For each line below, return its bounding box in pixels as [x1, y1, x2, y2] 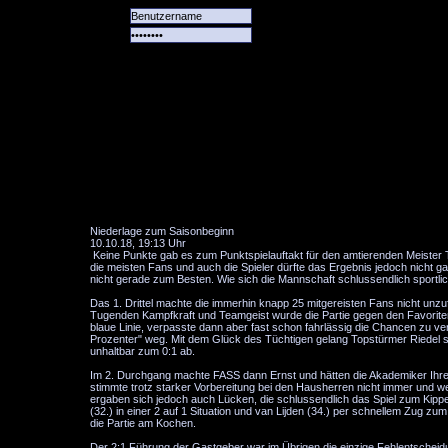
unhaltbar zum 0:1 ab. [90, 345, 195, 357]
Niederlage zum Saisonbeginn [90, 225, 234, 237]
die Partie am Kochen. [90, 417, 196, 429]
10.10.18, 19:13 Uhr [90, 237, 186, 249]
